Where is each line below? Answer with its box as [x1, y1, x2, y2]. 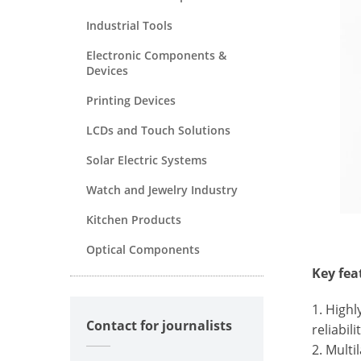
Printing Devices [86, 92, 176, 108]
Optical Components [86, 241, 200, 257]
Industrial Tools [86, 17, 172, 33]
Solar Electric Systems [86, 151, 207, 168]
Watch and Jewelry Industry [86, 181, 238, 197]
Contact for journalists [86, 316, 232, 334]
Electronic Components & [86, 47, 226, 63]
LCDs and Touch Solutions [86, 122, 230, 138]
